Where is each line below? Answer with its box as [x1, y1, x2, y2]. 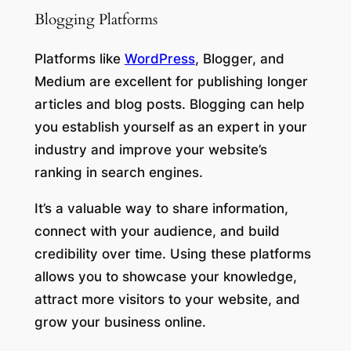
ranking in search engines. [34, 165, 207, 181]
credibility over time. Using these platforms [34, 246, 311, 262]
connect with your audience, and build [34, 223, 280, 240]
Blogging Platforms [34, 9, 157, 30]
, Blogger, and [194, 51, 284, 67]
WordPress [124, 51, 195, 67]
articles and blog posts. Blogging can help [34, 96, 305, 113]
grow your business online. [34, 314, 206, 331]
